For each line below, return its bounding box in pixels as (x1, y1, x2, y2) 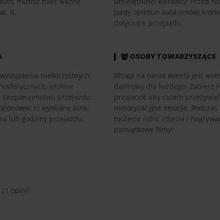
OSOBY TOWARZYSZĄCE (128, 51, 216, 61)
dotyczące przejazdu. (113, 18, 183, 27)
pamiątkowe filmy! (113, 124, 173, 134)
